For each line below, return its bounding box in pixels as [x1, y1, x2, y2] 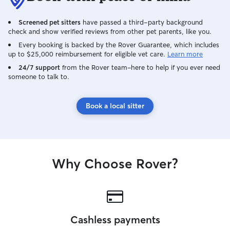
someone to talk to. [8, 72, 69, 81]
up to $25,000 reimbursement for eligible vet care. [8, 50, 165, 58]
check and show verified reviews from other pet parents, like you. [8, 27, 212, 35]
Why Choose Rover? [52, 156, 178, 172]
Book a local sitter [86, 101, 144, 110]
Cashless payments [70, 213, 160, 226]
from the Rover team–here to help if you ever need [60, 63, 220, 71]
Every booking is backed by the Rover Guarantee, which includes [18, 41, 219, 49]
